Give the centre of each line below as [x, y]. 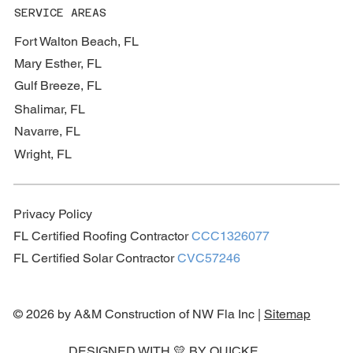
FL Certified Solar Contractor [96, 258]
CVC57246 [209, 258]
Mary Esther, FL [58, 63]
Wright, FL [43, 154]
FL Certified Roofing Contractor [103, 236]
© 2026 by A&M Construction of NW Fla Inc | [139, 314]
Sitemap [288, 314]
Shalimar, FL [49, 110]
